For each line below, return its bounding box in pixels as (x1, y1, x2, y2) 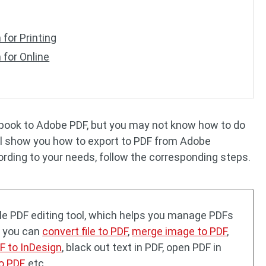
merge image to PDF (132, 225, 227, 237)
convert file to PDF (42, 225, 128, 237)
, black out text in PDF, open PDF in (62, 241, 222, 254)
